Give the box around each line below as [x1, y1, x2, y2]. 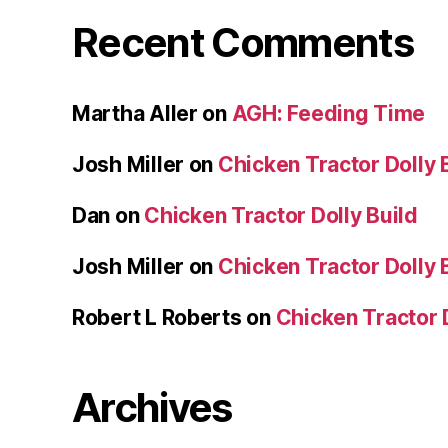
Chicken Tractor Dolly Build [144, 203, 418, 229]
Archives [72, 383, 232, 433]
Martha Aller [72, 101, 198, 127]
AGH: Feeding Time [231, 101, 426, 127]
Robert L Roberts [72, 305, 242, 331]
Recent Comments [72, 18, 414, 68]
